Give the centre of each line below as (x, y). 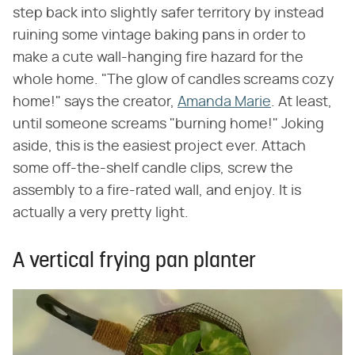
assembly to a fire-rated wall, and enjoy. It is (157, 191)
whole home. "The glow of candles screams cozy (174, 80)
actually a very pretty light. (101, 213)
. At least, (302, 102)
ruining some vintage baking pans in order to (159, 35)
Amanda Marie (224, 102)
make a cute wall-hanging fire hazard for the (158, 57)
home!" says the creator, (95, 102)
